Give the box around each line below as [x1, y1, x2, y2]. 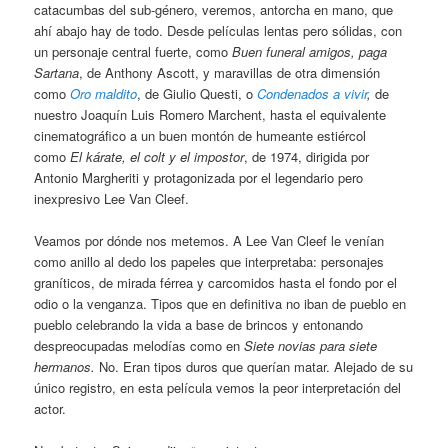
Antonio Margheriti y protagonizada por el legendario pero [34, 167, 364, 187]
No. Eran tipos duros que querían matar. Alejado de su [95, 357, 414, 376]
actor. [34, 399, 67, 418]
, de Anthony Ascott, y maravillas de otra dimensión [79, 62, 381, 82]
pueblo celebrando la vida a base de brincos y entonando [34, 315, 364, 334]
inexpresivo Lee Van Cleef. [34, 188, 190, 208]
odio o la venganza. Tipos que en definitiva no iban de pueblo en [34, 294, 407, 313]
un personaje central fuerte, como [34, 41, 233, 61]
